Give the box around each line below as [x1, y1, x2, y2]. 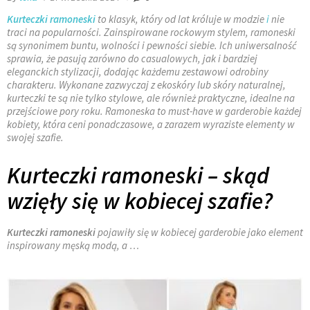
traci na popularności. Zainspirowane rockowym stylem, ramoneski [7, 25, 295, 39]
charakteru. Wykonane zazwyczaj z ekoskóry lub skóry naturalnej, [7, 77, 286, 91]
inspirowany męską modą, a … [7, 238, 139, 252]
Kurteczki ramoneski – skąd [7, 161, 269, 190]
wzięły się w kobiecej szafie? [7, 186, 273, 215]
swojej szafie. [7, 130, 64, 144]
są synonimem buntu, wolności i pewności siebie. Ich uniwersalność [7, 38, 297, 52]
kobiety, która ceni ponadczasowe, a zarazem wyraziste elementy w [7, 117, 295, 131]
